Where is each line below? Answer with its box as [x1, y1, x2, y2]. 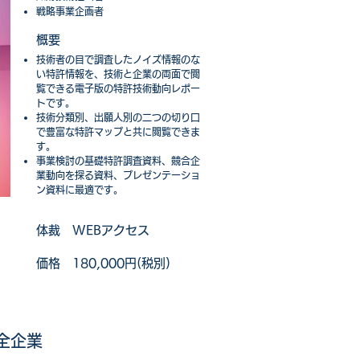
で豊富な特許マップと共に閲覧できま [36, 127, 200, 137]
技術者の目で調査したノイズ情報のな [36, 55, 200, 65]
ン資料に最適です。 [36, 185, 123, 195]
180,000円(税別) [60, 257, 170, 270]
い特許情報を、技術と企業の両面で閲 [36, 69, 200, 80]
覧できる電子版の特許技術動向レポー [36, 84, 200, 94]
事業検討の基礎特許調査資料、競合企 [36, 156, 200, 166]
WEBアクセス [60, 224, 149, 237]
